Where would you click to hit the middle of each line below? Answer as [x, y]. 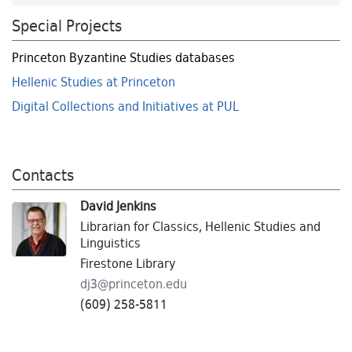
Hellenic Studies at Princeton [93, 84]
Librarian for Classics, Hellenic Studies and [200, 228]
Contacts [43, 177]
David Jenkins [118, 208]
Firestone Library [128, 265]
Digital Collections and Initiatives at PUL [125, 108]
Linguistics [110, 245]
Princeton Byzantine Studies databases [123, 59]
